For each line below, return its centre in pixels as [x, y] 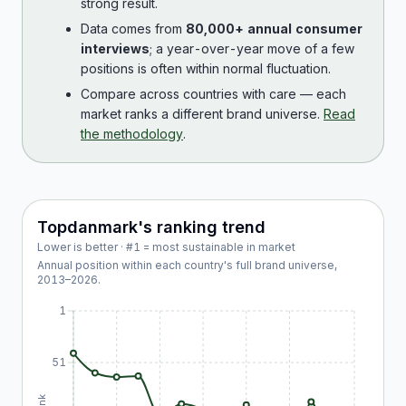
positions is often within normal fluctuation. [206, 68]
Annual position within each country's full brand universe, [187, 265]
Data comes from [133, 29]
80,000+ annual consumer [274, 29]
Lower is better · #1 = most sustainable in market [166, 247]
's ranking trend [202, 227]
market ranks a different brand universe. [200, 114]
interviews [115, 48]
